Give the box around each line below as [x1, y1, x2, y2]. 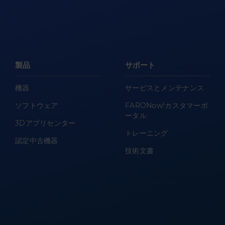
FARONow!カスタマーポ [125, 100, 208, 110]
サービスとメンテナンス [125, 83, 204, 92]
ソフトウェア [15, 100, 58, 110]
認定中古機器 [15, 136, 58, 145]
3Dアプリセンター [15, 118, 76, 128]
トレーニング [125, 128, 168, 138]
